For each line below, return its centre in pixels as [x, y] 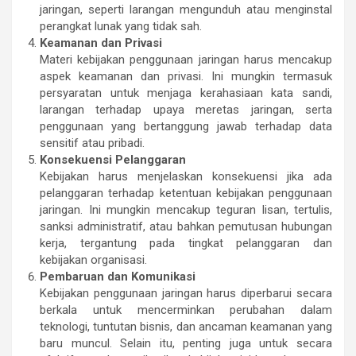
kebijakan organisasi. [93, 259]
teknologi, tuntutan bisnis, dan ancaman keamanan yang [186, 326]
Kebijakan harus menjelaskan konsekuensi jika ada [186, 176]
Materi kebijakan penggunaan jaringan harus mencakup [186, 59]
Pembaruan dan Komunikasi [118, 276]
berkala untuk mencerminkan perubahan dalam [186, 310]
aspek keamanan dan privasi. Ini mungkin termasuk [186, 76]
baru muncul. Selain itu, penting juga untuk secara [186, 343]
